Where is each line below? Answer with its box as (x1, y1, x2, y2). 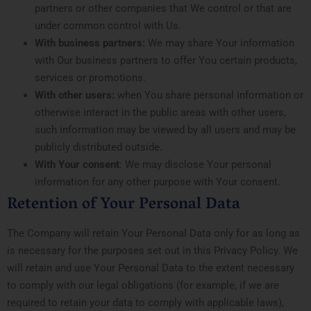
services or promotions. (35, 71, 146, 84)
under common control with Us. (35, 19, 181, 32)
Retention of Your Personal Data (7, 190, 240, 220)
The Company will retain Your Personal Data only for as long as (7, 226, 300, 239)
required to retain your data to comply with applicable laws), (7, 296, 284, 309)
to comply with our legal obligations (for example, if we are (7, 278, 279, 292)
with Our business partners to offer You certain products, (35, 53, 297, 67)
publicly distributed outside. (35, 140, 162, 153)
